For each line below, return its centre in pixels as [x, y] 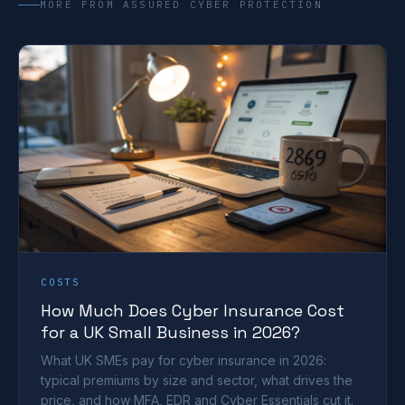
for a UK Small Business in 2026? [170, 332]
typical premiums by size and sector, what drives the [197, 380]
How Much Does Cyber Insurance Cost [193, 310]
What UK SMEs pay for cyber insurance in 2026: [184, 360]
